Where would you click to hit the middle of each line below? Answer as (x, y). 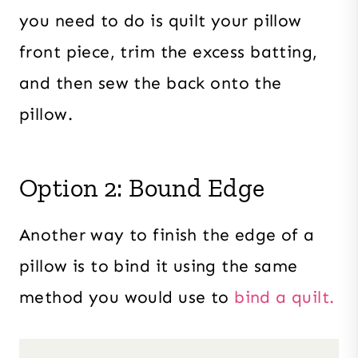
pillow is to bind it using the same (159, 266)
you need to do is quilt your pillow (161, 20)
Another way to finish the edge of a (167, 235)
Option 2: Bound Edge (142, 187)
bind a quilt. (284, 297)
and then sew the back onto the (151, 83)
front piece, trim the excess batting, (169, 52)
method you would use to (127, 297)
